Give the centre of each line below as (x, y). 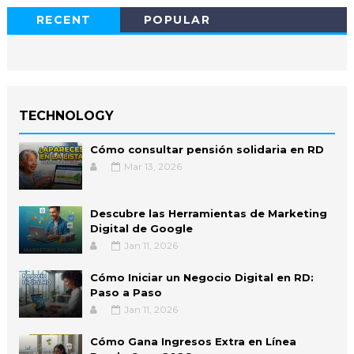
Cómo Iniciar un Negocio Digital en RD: (201, 277)
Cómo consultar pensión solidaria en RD (207, 149)
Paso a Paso (126, 292)
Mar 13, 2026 (153, 166)
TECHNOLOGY (66, 115)
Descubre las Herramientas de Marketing (208, 213)
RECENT (64, 19)
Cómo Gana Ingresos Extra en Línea (193, 341)
